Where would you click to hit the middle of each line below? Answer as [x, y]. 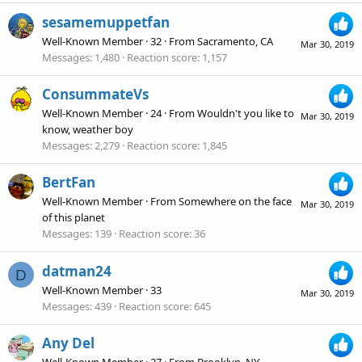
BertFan [69, 183]
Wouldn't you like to [246, 113]
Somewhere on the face [235, 202]
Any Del [68, 343]
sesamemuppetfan [106, 22]
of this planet [74, 218]
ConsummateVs [95, 94]
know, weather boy [88, 129]
